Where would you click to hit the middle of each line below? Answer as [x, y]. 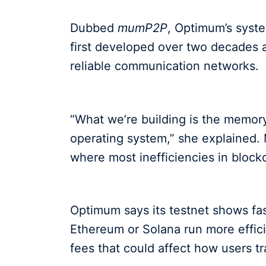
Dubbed [94, 28]
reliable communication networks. [164, 66]
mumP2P [142, 28]
